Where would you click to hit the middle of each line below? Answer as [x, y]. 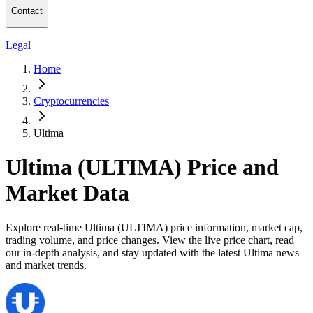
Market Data [67, 193]
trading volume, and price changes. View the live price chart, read [150, 240]
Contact [27, 11]
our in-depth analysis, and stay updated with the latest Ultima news [152, 252]
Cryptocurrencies [71, 101]
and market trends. [46, 265]
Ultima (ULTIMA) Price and [142, 167]
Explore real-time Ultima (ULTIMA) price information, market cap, [154, 227]
